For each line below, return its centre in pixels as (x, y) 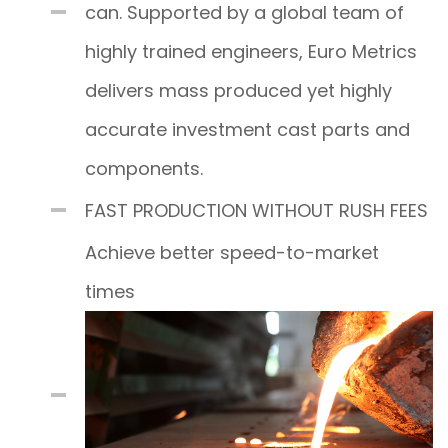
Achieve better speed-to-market (232, 252)
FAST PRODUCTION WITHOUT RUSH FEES (256, 210)
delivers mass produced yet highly (238, 90)
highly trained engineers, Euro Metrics (251, 51)
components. (144, 168)
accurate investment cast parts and (247, 129)
